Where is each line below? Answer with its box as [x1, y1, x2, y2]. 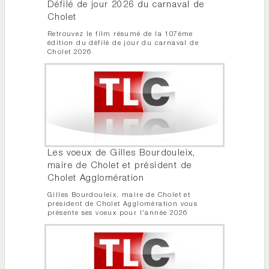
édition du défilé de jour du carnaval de [47, 40, 199, 47]
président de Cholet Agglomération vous [47, 201, 198, 208]
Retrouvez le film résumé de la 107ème [47, 31, 193, 38]
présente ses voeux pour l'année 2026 [47, 210, 188, 217]
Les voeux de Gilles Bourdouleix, [47, 149, 196, 159]
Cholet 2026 [47, 49, 92, 56]
